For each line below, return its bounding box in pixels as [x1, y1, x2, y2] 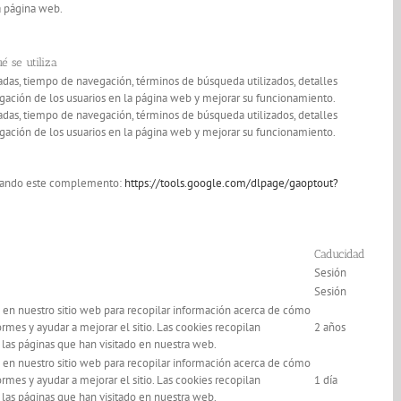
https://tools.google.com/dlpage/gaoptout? [124, 175, 338, 192]
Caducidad [314, 247, 365, 261]
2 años [314, 320, 346, 336]
